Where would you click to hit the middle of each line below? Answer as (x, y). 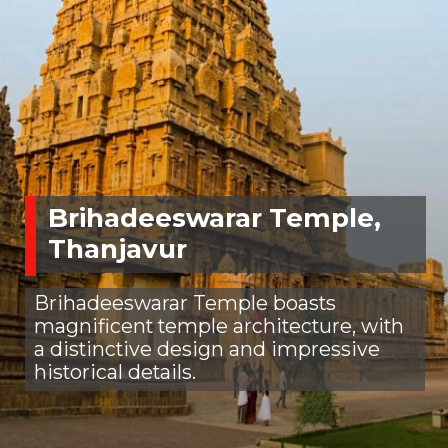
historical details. (114, 372)
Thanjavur (117, 250)
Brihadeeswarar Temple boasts (184, 303)
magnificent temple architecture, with (218, 326)
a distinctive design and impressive (206, 349)
